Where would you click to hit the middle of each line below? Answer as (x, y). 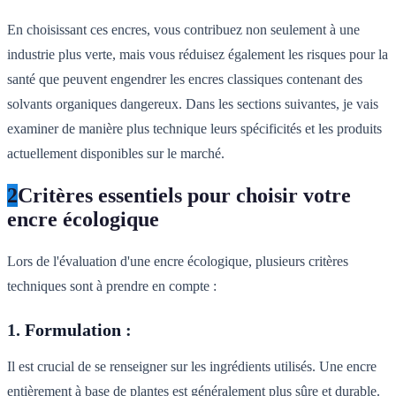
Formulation (73, 330)
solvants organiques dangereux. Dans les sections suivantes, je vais (193, 104)
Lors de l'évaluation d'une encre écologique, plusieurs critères (178, 262)
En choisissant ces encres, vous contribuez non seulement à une (183, 30)
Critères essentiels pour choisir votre (184, 196)
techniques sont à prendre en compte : (112, 286)
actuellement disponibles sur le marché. (116, 154)
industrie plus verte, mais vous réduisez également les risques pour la (198, 55)
